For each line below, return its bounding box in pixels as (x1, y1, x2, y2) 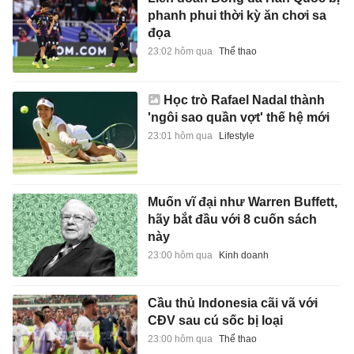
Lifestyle (218, 130, 254, 142)
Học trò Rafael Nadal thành (163, 93, 325, 107)
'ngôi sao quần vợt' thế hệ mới (147, 111, 330, 125)
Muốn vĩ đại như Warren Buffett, (147, 194, 337, 209)
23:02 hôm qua (147, 45, 213, 57)
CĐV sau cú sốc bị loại (147, 314, 283, 328)
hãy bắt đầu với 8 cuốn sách (147, 212, 317, 226)
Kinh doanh (218, 249, 269, 261)
